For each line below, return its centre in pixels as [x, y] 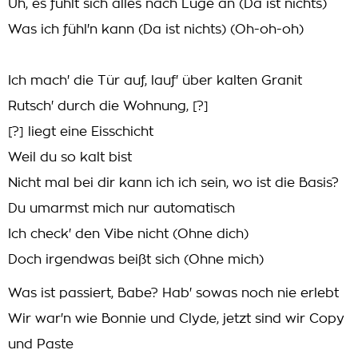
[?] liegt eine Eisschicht [81, 132]
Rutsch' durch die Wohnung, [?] [108, 106]
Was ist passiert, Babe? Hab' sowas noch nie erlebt [173, 293]
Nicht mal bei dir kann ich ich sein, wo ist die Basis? [173, 183]
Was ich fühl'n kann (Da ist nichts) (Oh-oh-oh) [156, 30]
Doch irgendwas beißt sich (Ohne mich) [136, 260]
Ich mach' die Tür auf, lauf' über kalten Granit [155, 81]
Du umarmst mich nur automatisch [121, 209]
